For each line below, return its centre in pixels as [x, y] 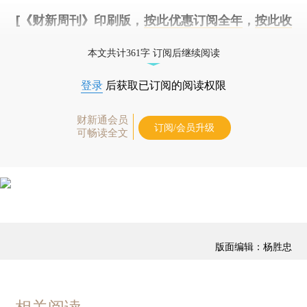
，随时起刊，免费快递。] [123, 41]
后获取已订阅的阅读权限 [164, 85]
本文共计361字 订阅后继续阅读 [153, 53]
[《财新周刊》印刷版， [79, 20]
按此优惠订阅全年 [193, 20]
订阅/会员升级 [184, 128]
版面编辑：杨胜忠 [253, 246]
